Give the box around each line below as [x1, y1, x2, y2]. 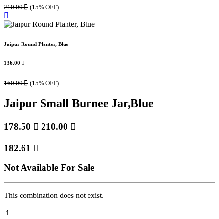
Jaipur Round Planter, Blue [4, 41, 68, 47]
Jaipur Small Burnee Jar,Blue [4, 96, 153, 109]
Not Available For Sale [4, 162, 94, 173]
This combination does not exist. [4, 191, 104, 199]
